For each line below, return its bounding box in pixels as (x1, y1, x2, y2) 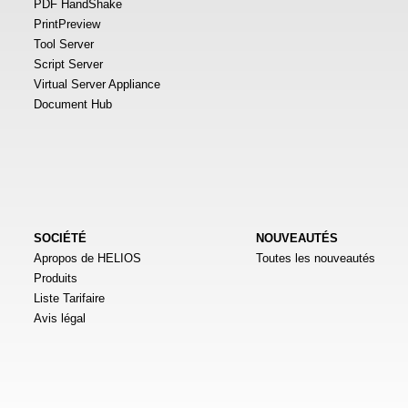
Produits (34, 271, 77, 285)
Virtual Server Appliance (34, 77, 160, 91)
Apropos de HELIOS (34, 251, 141, 265)
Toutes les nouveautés (256, 251, 375, 265)
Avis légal (34, 311, 86, 325)
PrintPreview (34, 17, 100, 31)
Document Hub (34, 97, 112, 111)
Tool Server (34, 37, 94, 51)
